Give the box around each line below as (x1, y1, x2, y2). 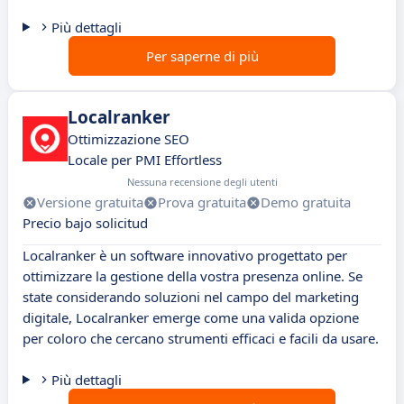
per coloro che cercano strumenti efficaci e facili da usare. (23, 329, 379, 348)
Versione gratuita (37, 193, 143, 212)
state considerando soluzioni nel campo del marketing (23, 288, 359, 307)
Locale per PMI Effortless (68, 151, 222, 170)
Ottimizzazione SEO (68, 130, 189, 149)
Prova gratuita (158, 193, 246, 212)
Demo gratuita (261, 193, 351, 212)
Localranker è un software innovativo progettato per (23, 246, 347, 265)
